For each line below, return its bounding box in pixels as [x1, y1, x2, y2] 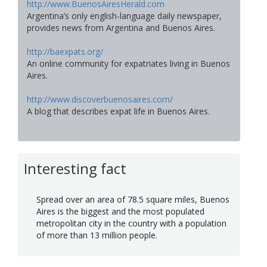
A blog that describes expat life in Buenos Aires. [27, 105, 210, 117]
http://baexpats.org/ [27, 46, 103, 58]
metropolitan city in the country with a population [36, 217, 226, 229]
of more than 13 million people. [36, 229, 157, 241]
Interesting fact [24, 159, 126, 179]
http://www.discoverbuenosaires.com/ [27, 94, 173, 105]
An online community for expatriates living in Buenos [27, 58, 230, 70]
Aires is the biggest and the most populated [36, 205, 204, 217]
